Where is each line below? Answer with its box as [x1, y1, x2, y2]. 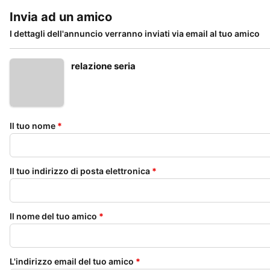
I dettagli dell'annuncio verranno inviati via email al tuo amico [10, 28, 260, 39]
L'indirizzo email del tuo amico [10, 256, 134, 266]
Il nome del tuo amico [10, 211, 97, 221]
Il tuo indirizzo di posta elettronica [10, 166, 150, 176]
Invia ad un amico [10, 10, 112, 24]
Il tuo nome [10, 121, 55, 131]
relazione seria [71, 60, 136, 72]
